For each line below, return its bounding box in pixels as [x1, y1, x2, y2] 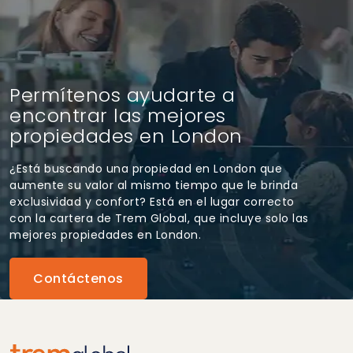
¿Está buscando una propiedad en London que [9, 160, 282, 176]
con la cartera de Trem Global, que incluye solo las [9, 210, 309, 226]
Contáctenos [33, 269, 124, 288]
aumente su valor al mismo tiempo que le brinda [9, 176, 298, 193]
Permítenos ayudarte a [9, 81, 236, 108]
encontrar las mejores [9, 102, 226, 128]
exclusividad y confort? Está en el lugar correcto [9, 193, 295, 210]
